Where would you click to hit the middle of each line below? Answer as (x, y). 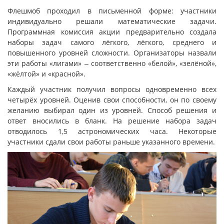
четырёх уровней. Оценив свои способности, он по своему (112, 100)
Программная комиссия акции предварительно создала (112, 32)
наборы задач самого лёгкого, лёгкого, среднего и (112, 42)
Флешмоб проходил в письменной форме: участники (112, 11)
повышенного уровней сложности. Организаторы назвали (112, 53)
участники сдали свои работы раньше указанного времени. (111, 142)
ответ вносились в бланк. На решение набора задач (112, 121)
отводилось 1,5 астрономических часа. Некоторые (112, 131)
